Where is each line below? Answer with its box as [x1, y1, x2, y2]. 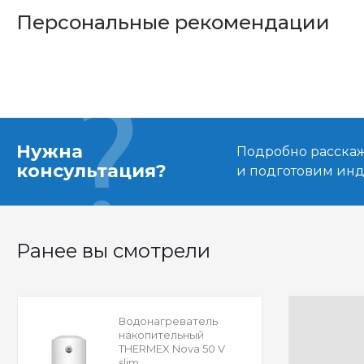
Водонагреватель [118, 314, 218, 328]
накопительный [118, 328, 204, 342]
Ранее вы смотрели [16, 239, 210, 263]
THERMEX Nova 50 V [118, 342, 225, 356]
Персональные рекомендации [16, 11, 330, 35]
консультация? [16, 160, 167, 183]
